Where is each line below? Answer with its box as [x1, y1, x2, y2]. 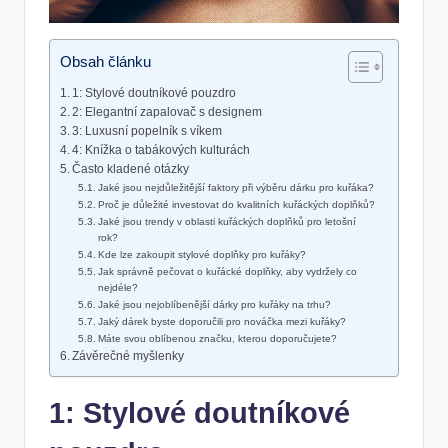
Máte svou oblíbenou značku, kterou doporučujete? [98, 333, 338, 345]
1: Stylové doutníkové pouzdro [72, 87, 237, 100]
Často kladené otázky [72, 163, 190, 176]
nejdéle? [98, 282, 139, 294]
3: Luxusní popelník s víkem [72, 125, 223, 138]
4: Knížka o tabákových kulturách [72, 144, 251, 157]
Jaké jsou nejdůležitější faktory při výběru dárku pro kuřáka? [98, 182, 375, 194]
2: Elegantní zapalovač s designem [72, 106, 263, 119]
